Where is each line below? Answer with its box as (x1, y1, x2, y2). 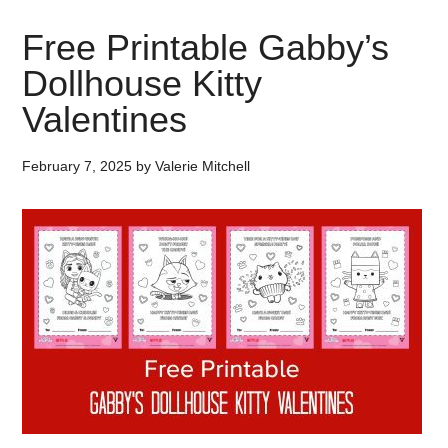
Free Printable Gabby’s (22, 27, 390, 68)
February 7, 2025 (22, 158, 133, 174)
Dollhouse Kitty (22, 63, 263, 104)
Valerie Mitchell (155, 158, 251, 174)
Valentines (22, 99, 188, 140)
